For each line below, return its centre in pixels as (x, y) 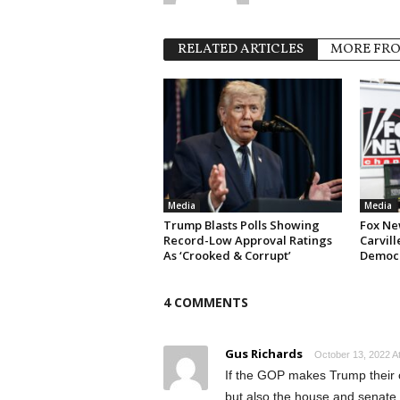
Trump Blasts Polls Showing (241, 225)
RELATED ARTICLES (240, 50)
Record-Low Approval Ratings (247, 240)
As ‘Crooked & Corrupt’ (227, 255)
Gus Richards (263, 354)
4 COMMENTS (205, 302)
